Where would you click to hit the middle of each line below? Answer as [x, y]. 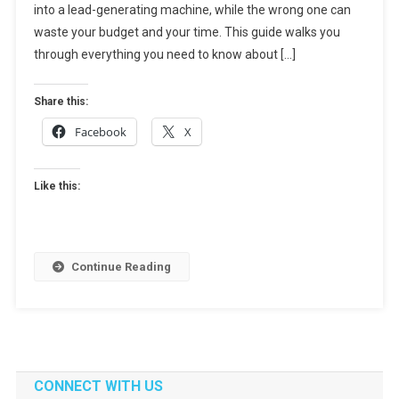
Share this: [61, 101]
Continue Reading [121, 266]
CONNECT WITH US [98, 386]
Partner [342, 111]
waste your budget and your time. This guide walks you [187, 32]
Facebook [100, 131]
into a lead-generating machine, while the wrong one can [192, 9]
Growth [342, 152]
